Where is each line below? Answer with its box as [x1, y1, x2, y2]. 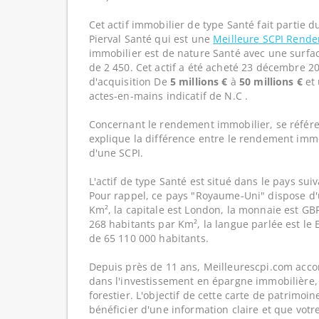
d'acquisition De [88, 75, 170, 88]
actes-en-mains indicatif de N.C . [88, 89, 249, 103]
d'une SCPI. [88, 146, 144, 159]
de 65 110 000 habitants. [88, 231, 209, 245]
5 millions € [169, 75, 228, 88]
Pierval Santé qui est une [88, 32, 214, 46]
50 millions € [239, 75, 303, 88]
